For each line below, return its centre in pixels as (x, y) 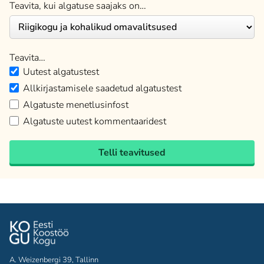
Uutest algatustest (61, 72)
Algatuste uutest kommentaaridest (95, 121)
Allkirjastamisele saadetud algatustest (102, 88)
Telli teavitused (132, 153)
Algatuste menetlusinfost (76, 105)
